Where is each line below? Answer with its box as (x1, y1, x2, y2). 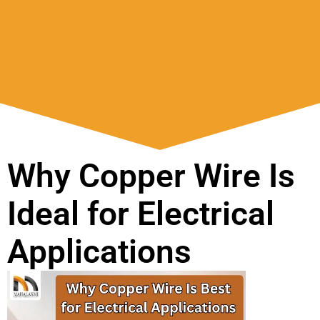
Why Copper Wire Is (7, 156, 295, 195)
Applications (7, 232, 191, 271)
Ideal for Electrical (7, 194, 274, 233)
